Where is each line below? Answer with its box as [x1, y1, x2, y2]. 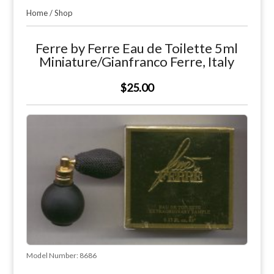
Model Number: [26, 251, 80, 261]
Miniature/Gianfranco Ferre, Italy [39, 53, 235, 70]
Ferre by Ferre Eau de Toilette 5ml [35, 40, 239, 56]
